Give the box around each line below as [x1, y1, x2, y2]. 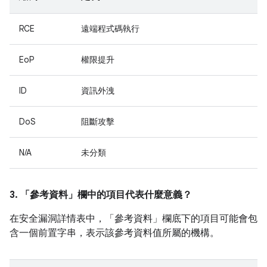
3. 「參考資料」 [10, 189, 77, 201]
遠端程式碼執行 [81, 23, 139, 34]
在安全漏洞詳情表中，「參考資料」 [10, 213, 162, 225]
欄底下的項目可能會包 [162, 213, 257, 225]
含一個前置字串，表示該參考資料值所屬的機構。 [10, 227, 219, 239]
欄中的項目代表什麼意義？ [77, 189, 192, 201]
